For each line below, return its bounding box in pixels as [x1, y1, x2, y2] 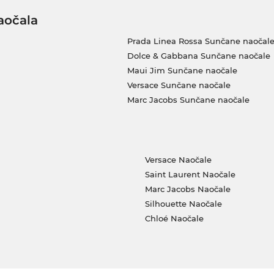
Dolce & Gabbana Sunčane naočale [127, 51, 270, 61]
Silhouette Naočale [145, 199, 222, 209]
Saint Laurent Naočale [145, 169, 235, 180]
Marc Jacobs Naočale [145, 184, 231, 194]
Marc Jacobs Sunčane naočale [127, 95, 250, 105]
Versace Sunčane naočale [127, 80, 231, 91]
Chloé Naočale [145, 213, 204, 224]
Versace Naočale [145, 155, 212, 165]
